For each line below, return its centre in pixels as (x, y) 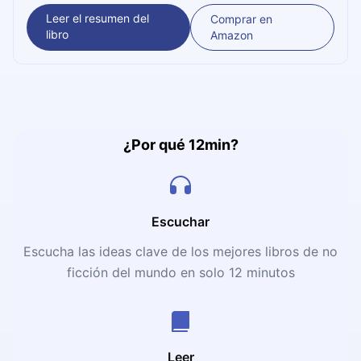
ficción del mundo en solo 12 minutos (180, 272)
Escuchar (180, 221)
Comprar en (241, 19)
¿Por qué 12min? (180, 144)
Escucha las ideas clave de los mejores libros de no (180, 251)
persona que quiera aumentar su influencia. (142, 10)
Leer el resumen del (98, 18)
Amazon (231, 35)
